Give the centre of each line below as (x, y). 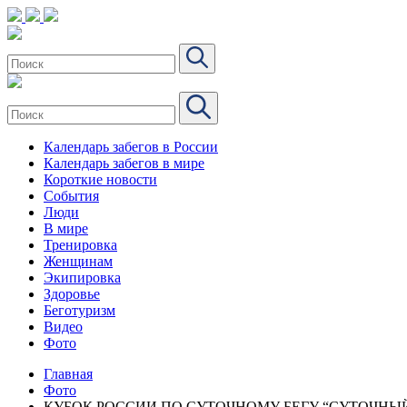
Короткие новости (100, 179)
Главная (68, 374)
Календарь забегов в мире (124, 163)
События (71, 196)
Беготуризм (79, 310)
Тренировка (80, 245)
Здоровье (72, 294)
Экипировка (82, 278)
